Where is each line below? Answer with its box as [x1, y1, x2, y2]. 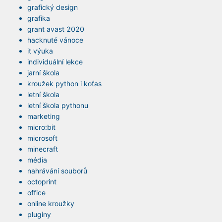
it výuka [27, 47, 53, 55]
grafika [27, 14, 50, 23]
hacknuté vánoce [27, 36, 83, 45]
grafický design [27, 3, 78, 12]
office [27, 188, 46, 197]
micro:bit [27, 123, 55, 132]
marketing [27, 112, 60, 121]
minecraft [27, 145, 58, 154]
